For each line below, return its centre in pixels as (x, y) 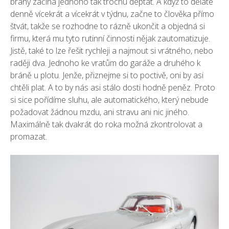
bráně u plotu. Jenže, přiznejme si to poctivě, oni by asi (107, 75)
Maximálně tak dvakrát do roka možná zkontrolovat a (106, 124)
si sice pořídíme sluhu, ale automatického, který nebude (109, 99)
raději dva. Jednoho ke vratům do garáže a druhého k (105, 63)
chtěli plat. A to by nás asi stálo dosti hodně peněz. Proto (113, 87)
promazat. (29, 136)
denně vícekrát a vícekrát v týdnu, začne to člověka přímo (112, 14)
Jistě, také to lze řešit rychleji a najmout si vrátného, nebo (112, 50)
